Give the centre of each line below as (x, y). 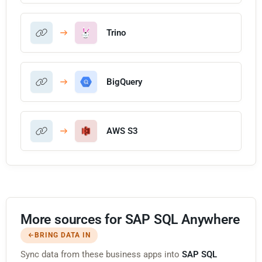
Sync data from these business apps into (101, 254)
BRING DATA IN (63, 235)
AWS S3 (122, 131)
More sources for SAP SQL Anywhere (130, 219)
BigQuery (124, 82)
